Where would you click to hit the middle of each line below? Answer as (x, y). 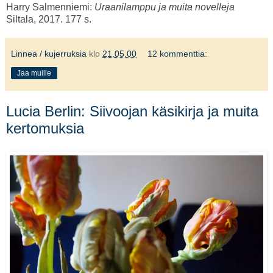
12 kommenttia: (178, 53)
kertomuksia (45, 128)
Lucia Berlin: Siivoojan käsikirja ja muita (132, 111)
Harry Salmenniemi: (50, 7)
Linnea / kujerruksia (49, 53)
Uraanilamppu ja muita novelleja (165, 7)
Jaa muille (34, 73)
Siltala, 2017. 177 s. (49, 19)
